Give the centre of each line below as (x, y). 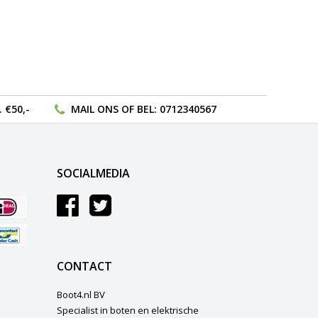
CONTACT (84, 266)
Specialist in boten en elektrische (127, 310)
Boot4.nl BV (81, 294)
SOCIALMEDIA (93, 173)
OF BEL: (139, 109)
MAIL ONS (94, 109)
